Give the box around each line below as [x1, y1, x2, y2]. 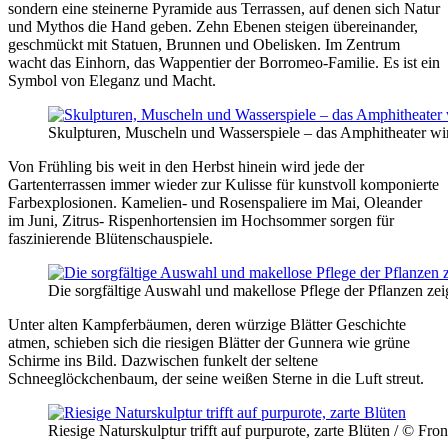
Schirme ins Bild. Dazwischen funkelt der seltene [8, 351, 318, 369]
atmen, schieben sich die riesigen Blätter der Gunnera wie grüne [8, 333, 410, 351]
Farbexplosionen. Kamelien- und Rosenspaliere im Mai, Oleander [8, 193, 422, 211]
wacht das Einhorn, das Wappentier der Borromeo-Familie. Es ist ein [8, 53, 440, 71]
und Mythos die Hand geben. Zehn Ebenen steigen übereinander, [8, 17, 418, 35]
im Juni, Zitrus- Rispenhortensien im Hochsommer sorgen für [8, 211, 394, 229]
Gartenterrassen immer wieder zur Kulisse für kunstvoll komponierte [8, 175, 439, 193]
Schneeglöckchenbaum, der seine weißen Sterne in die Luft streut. [8, 369, 424, 387]
